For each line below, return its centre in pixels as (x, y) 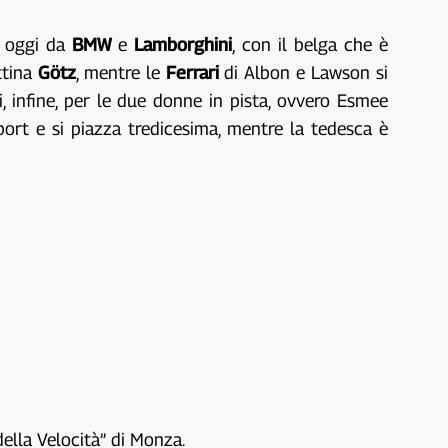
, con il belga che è (310, 44)
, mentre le (121, 72)
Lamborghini (183, 44)
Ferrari (195, 72)
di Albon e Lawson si (306, 72)
